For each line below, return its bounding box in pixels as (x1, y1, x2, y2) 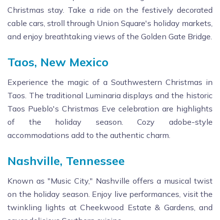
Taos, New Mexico (7, 54, 109, 69)
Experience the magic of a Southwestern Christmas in (7, 77, 213, 87)
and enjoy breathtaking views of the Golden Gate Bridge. (7, 31, 212, 41)
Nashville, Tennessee (7, 153, 125, 168)
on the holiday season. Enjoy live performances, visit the (7, 189, 213, 199)
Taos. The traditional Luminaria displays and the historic (7, 90, 213, 100)
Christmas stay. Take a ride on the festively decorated (7, 4, 213, 15)
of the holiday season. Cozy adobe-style (7, 116, 213, 127)
